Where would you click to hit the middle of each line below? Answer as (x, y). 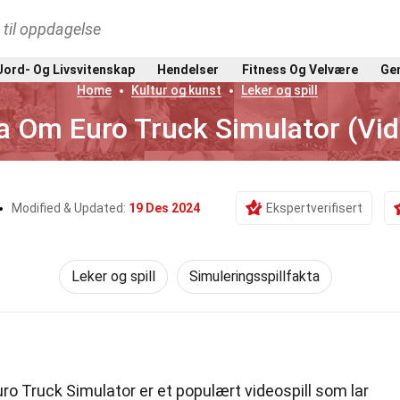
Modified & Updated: (70, 208)
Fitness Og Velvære (300, 69)
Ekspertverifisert (314, 208)
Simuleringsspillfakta (254, 276)
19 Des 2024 (164, 208)
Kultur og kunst (176, 90)
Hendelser (188, 69)
